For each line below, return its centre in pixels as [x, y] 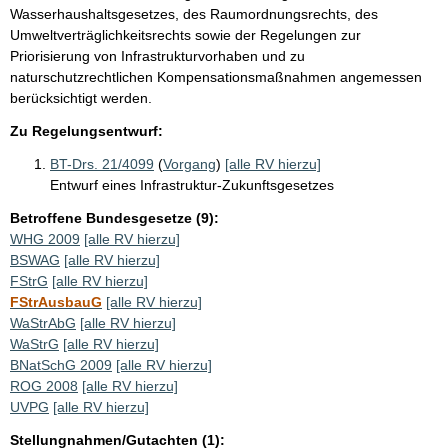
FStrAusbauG [56, 301]
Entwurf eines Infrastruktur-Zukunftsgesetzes [192, 184]
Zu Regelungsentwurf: [86, 130]
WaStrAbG [43, 322]
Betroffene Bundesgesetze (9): [114, 217]
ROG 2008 [44, 385]
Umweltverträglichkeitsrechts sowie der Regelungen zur [185, 34]
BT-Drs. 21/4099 [102, 163]
